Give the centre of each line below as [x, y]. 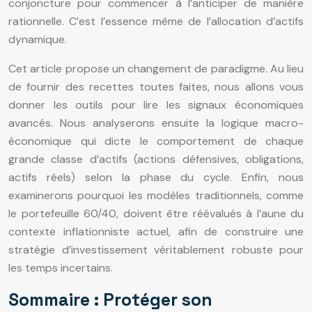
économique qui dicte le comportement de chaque [156, 141]
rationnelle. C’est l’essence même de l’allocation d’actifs [156, 21]
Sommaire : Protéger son [110, 299]
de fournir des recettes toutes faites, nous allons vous [156, 86]
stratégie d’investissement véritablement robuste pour [156, 249]
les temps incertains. [61, 267]
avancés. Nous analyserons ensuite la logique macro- [156, 123]
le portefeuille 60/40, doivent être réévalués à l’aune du [156, 213]
